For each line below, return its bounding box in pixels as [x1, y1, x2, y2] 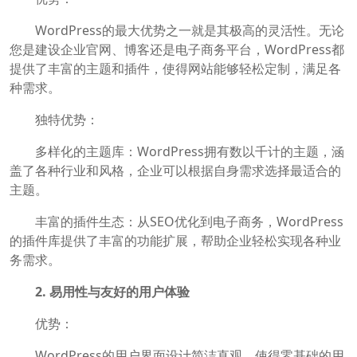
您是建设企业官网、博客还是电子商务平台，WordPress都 [10, 41, 344, 59]
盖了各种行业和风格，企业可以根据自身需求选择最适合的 [10, 162, 341, 180]
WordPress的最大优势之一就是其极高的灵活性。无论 [10, 22, 344, 40]
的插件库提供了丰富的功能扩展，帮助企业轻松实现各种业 [10, 232, 341, 250]
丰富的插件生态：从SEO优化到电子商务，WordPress [10, 213, 343, 231]
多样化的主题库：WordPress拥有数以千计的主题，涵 [10, 143, 344, 161]
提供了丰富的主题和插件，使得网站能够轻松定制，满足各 [10, 60, 341, 78]
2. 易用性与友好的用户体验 [35, 283, 190, 301]
